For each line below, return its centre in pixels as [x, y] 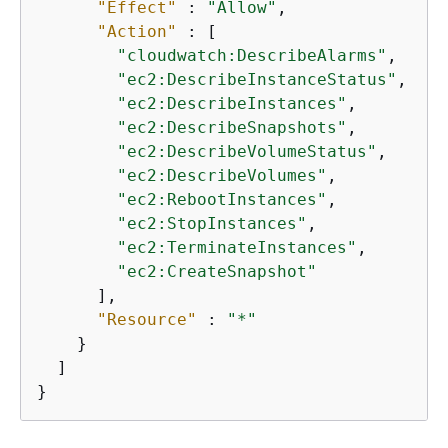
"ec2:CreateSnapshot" [217, 271]
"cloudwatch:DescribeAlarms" [252, 55]
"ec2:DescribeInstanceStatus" [257, 79]
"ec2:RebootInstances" [222, 199]
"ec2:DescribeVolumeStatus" [247, 151]
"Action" [137, 31]
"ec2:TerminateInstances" [237, 247]
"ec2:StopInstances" [212, 223]
